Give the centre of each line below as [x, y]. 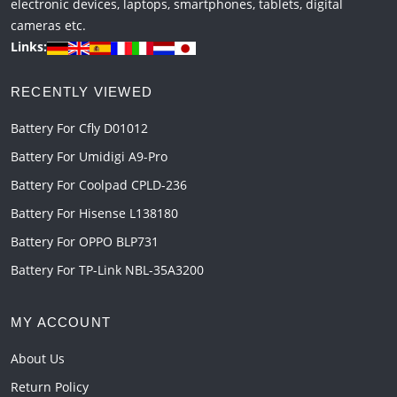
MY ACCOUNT [61, 323]
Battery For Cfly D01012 [79, 128]
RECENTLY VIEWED [82, 92]
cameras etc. [48, 26]
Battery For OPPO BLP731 [85, 242]
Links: [29, 47]
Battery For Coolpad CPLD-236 [99, 185]
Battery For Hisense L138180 [94, 214]
